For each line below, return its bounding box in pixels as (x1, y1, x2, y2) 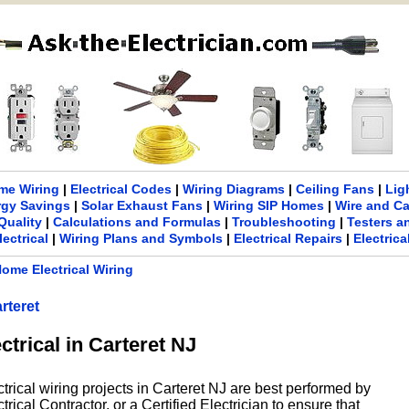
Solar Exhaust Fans (81, 198, 204, 213)
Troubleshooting (231, 215, 336, 229)
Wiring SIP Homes (214, 198, 325, 213)
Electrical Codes (69, 182, 172, 196)
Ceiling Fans (295, 182, 374, 196)
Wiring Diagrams (182, 182, 285, 196)
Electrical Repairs (234, 231, 343, 246)
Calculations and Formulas (52, 215, 221, 229)
